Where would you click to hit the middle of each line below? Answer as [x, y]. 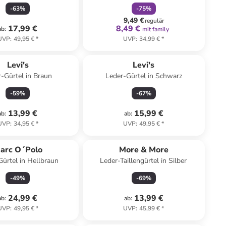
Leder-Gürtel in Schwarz [144, 76]
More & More [144, 150]
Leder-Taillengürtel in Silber [144, 161]
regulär [154, 21]
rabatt [31, 220]
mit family [156, 29]
